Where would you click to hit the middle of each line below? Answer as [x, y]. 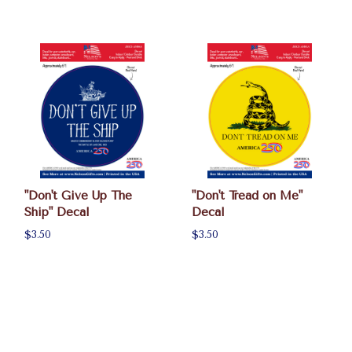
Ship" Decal [57, 213]
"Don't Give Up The [78, 196]
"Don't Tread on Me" [247, 196]
